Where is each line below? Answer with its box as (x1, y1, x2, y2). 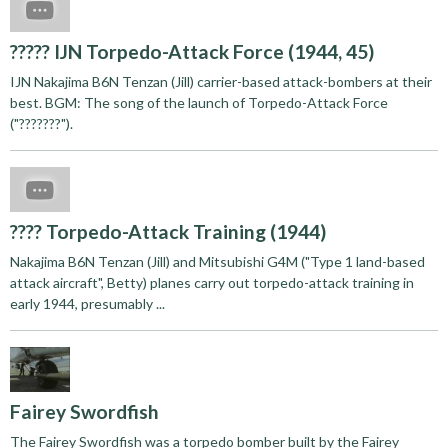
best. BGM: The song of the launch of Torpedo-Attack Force (10, 93, 388, 111)
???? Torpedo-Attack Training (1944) (10, 219, 326, 243)
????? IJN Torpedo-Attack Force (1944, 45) (10, 39, 374, 63)
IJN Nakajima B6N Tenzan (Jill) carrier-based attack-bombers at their (10, 72, 432, 90)
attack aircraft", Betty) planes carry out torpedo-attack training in (10, 273, 414, 291)
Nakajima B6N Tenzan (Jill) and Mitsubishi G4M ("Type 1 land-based (10, 252, 425, 270)
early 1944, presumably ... (10, 294, 165, 312)
